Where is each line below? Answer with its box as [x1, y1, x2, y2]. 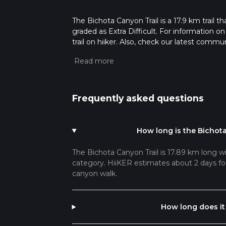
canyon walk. [72, 169, 117, 179]
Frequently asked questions [72, 93, 204, 104]
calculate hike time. [72, 58, 140, 68]
